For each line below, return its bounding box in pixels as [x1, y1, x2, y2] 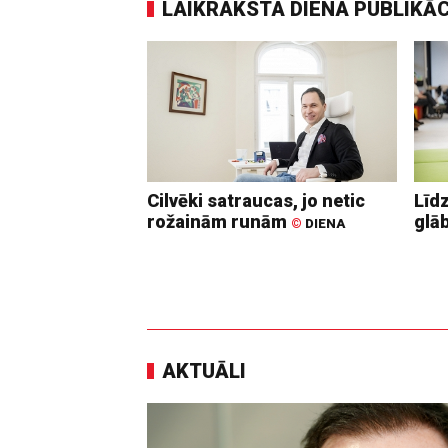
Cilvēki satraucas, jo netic [147, 189, 365, 211]
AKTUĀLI [162, 358, 246, 383]
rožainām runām [147, 210, 291, 232]
